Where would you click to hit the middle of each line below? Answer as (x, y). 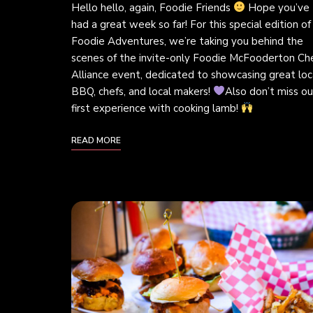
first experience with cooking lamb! (156, 108)
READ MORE (96, 140)
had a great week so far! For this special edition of (191, 24)
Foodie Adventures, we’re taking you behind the (187, 41)
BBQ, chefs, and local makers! (142, 91)
